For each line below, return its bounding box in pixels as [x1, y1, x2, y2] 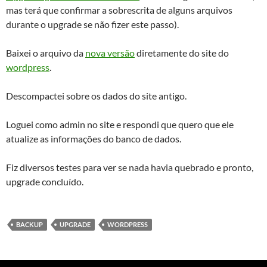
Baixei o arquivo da [6, 47, 85, 58]
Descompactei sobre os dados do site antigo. [6, 90, 187, 101]
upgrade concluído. [6, 176, 83, 187]
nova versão [85, 47, 135, 58]
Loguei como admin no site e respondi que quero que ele [6, 119, 234, 130]
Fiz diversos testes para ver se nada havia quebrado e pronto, [6, 162, 253, 173]
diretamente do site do [135, 47, 229, 58]
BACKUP [16, 221, 43, 228]
